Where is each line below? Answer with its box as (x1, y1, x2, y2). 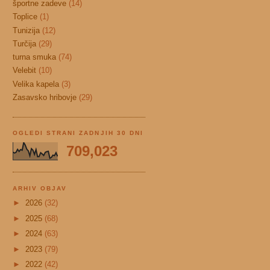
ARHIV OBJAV (13, 184, 67, 192)
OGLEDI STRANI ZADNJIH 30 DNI (13, 130, 143, 137)
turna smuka (13, 52, 56, 62)
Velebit (13, 66, 36, 75)
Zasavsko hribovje (13, 92, 77, 102)
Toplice (13, 12, 37, 22)
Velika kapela (13, 79, 59, 89)
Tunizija (13, 25, 40, 35)
